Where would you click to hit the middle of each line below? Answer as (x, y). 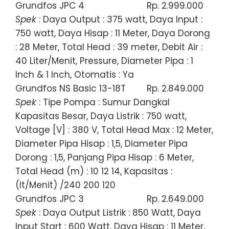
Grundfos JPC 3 (50, 199)
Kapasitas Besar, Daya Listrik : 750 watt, (101, 116)
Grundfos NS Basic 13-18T (71, 88)
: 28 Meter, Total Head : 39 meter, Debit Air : (109, 47)
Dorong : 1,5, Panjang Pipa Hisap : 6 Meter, (105, 157)
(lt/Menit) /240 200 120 (65, 185)
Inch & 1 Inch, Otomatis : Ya (75, 74)
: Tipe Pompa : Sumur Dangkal (103, 102)
